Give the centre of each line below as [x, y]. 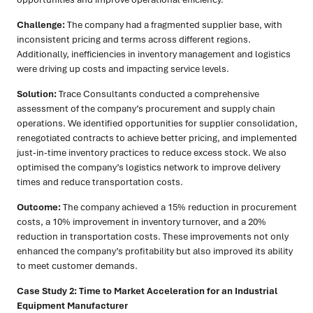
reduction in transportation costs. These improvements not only [153, 236]
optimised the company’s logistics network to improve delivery [148, 167]
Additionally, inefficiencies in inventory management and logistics [154, 54]
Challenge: [41, 25]
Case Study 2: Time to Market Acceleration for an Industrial [147, 291]
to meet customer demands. [77, 266]
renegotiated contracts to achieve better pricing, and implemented [157, 138]
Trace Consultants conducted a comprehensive [158, 94]
